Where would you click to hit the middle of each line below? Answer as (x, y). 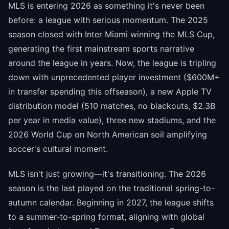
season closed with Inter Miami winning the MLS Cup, (111, 35)
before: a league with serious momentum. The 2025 (108, 20)
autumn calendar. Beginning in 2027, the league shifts (111, 203)
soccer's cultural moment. (58, 149)
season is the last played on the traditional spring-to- (111, 188)
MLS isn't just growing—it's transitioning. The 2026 (107, 174)
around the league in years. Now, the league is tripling (112, 63)
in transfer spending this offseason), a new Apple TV (110, 92)
